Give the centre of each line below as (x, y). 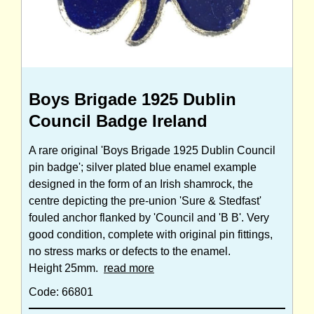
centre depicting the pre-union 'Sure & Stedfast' (145, 201)
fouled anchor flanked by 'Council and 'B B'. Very (149, 218)
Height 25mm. (66, 268)
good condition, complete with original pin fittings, (151, 235)
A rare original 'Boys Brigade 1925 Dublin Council (152, 151)
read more (129, 268)
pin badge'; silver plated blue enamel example (143, 168)
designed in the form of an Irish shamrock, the (141, 184)
